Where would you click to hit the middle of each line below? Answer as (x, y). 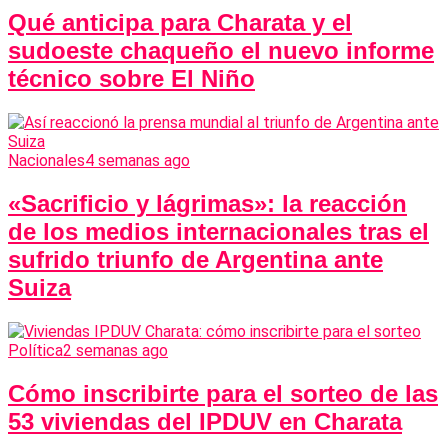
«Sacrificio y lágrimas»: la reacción (207, 204)
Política (35, 350)
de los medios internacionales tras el (218, 232)
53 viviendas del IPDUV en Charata (205, 421)
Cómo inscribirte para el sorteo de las (223, 393)
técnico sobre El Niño (131, 79)
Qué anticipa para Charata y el (180, 23)
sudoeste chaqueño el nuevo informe (221, 51)
